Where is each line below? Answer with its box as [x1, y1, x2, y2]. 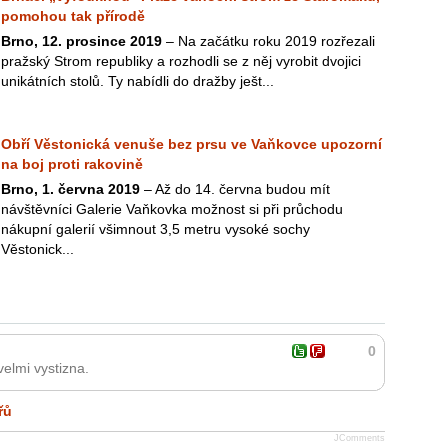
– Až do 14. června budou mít [140, 181, 330, 197]
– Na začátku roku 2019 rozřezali [162, 33, 375, 49]
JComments [334, 433, 385, 443]
